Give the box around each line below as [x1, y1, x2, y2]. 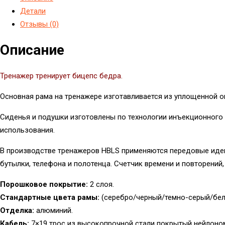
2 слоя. [88, 180, 114, 189]
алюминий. [34, 206, 73, 215]
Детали [20, 6, 46, 16]
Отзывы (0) [20, 19, 59, 29]
